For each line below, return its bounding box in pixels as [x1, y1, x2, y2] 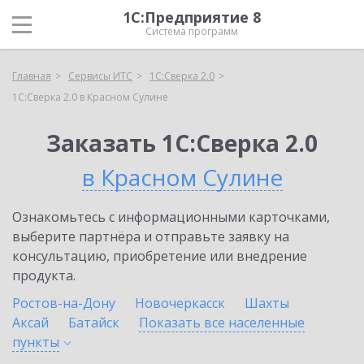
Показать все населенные [139, 314, 305, 331]
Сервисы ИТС [68, 69, 132, 83]
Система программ [145, 24, 238, 38]
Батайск [68, 314, 119, 331]
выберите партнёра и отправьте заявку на [12, 227, 289, 245]
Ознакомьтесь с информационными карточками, [12, 208, 330, 226]
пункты [12, 333, 59, 351]
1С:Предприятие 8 [123, 7, 261, 27]
